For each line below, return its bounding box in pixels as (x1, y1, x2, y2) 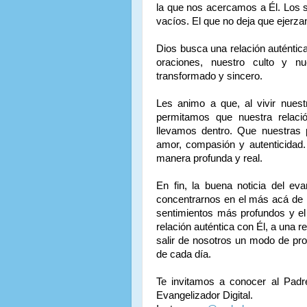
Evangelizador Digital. (156, 289, 253, 301)
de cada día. (156, 248, 214, 260)
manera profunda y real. (156, 152, 262, 164)
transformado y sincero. (156, 70, 262, 82)
